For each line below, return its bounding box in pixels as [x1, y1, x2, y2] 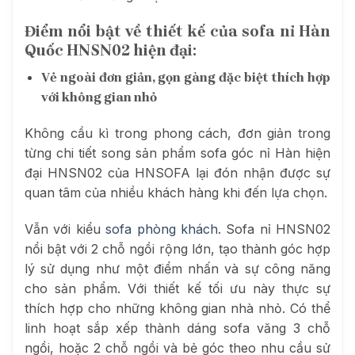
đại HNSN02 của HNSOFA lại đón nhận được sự [25, 165, 330, 181]
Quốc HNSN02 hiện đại [25, 40, 193, 59]
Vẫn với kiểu [25, 220, 106, 237]
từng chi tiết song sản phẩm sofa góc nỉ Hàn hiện [25, 145, 330, 162]
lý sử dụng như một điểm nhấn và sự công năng [25, 260, 330, 277]
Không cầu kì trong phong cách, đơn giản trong [25, 125, 330, 142]
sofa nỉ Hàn [242, 21, 331, 40]
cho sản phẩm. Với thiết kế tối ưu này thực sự [25, 280, 330, 296]
